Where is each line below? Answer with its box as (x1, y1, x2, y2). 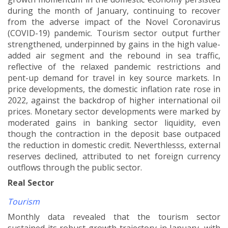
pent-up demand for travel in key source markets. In (8, 72, 220, 84)
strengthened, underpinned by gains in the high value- (8, 39, 220, 50)
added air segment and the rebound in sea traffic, (8, 50, 220, 62)
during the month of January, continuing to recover (8, 5, 220, 17)
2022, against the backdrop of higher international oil (8, 95, 220, 106)
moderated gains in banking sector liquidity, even (8, 117, 220, 129)
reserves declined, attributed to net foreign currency (8, 151, 220, 162)
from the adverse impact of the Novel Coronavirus (8, 16, 220, 28)
